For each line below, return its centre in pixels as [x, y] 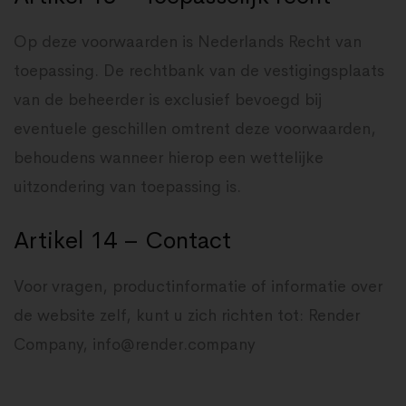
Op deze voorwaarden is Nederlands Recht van [188, 42]
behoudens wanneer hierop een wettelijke [169, 158]
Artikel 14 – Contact [122, 241]
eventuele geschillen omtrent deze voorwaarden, [195, 129]
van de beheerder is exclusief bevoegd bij [168, 100]
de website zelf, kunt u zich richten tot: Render [187, 315]
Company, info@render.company [135, 344]
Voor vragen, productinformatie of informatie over [198, 286]
